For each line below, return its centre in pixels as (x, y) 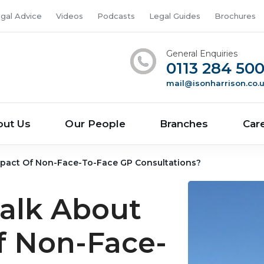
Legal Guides (175, 16)
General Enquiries (202, 54)
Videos (70, 16)
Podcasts (116, 16)
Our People (95, 124)
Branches (184, 124)
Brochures (235, 16)
